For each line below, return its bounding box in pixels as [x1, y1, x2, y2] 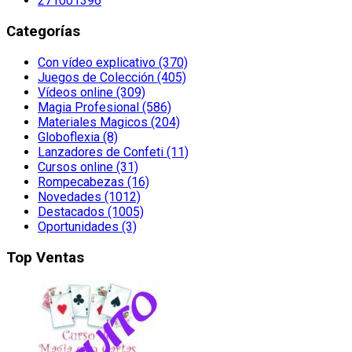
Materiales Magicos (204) [38, 114, 180, 130]
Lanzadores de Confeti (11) [38, 144, 189, 159]
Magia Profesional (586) [38, 99, 171, 115]
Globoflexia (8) [38, 129, 118, 145]
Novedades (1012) [38, 189, 141, 204]
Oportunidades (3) [38, 218, 137, 234]
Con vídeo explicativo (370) [38, 54, 188, 70]
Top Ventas [6, 248, 84, 266]
